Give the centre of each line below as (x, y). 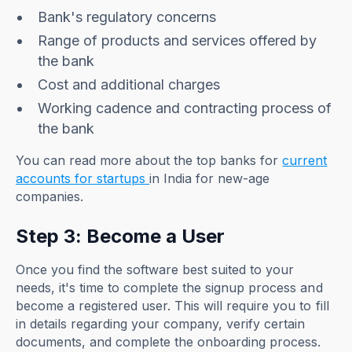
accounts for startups (83, 178)
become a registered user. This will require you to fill (172, 305)
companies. (52, 196)
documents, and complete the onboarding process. (169, 341)
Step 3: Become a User (121, 236)
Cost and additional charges (129, 84)
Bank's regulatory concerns (127, 16)
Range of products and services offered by (178, 40)
